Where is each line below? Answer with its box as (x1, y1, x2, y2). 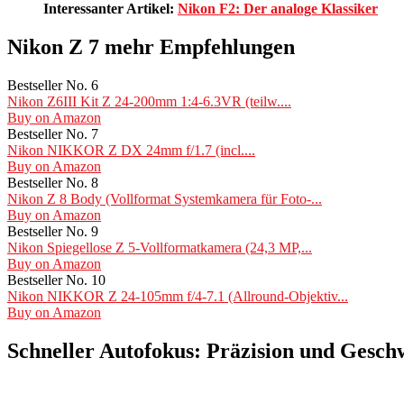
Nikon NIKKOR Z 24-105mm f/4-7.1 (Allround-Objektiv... (7, 289, 348, 305)
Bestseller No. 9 (7, 224, 98, 240)
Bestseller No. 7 (7, 126, 98, 142)
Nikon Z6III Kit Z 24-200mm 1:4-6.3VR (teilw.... (7, 94, 291, 110)
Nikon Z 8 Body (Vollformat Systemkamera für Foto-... (7, 191, 322, 207)
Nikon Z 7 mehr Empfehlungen (7, 35, 295, 60)
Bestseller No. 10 (7, 272, 106, 289)
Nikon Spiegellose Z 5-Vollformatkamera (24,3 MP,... (7, 240, 312, 256)
